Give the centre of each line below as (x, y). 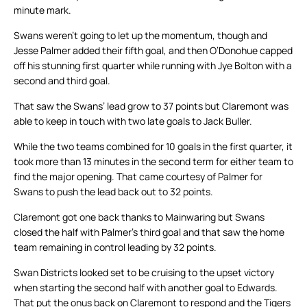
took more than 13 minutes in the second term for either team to (153, 162)
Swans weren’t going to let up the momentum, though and (140, 36)
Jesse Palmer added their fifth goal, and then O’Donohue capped (153, 51)
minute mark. (42, 10)
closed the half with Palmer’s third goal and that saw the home (149, 232)
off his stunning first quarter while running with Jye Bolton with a (153, 66)
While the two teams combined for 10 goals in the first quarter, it (153, 147)
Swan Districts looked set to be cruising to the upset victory (144, 273)
